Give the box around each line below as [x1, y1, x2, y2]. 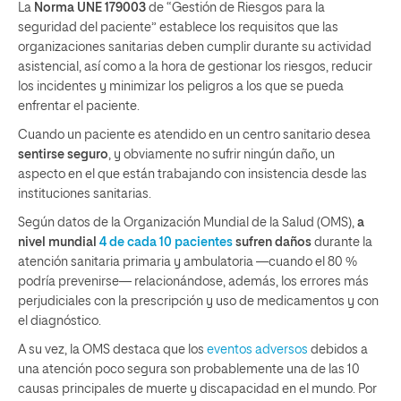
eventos [207, 343, 255, 356]
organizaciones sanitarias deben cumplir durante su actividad [18, 40, 371, 54]
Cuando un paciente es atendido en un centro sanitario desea [18, 128, 371, 141]
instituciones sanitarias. [18, 187, 151, 200]
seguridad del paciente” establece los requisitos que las [18, 21, 338, 34]
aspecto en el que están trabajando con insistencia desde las [18, 167, 367, 181]
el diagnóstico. [18, 314, 101, 328]
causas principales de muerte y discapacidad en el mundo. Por [18, 382, 377, 396]
